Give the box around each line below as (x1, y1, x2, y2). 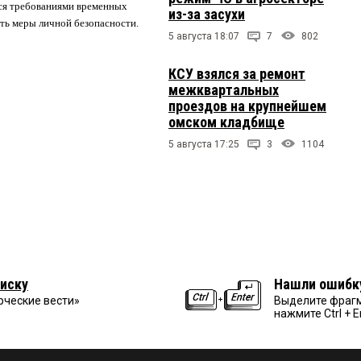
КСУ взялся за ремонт (168, 65, 305, 83)
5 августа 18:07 (168, 31, 239, 43)
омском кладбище (168, 114, 284, 131)
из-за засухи (168, 6, 245, 23)
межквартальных (168, 81, 279, 99)
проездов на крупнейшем (168, 98, 326, 115)
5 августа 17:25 (168, 139, 239, 151)
